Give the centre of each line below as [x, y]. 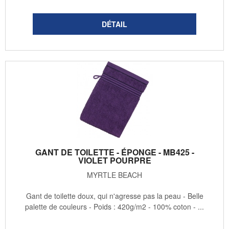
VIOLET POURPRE [114, 161]
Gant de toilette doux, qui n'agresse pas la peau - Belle [114, 196]
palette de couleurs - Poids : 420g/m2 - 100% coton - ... [114, 207]
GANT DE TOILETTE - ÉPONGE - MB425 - [114, 152]
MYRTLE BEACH [114, 175]
